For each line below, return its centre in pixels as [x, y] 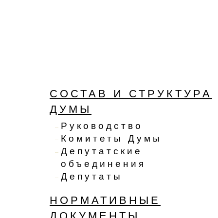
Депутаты [92, 177]
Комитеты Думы [111, 139]
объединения [103, 164]
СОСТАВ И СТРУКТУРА [131, 94]
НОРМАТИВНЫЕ [105, 200]
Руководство [102, 126]
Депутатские [102, 151]
